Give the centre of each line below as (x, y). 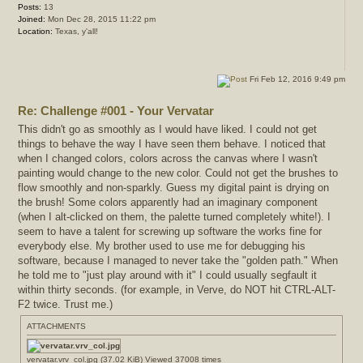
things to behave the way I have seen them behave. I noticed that (141, 143)
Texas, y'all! (75, 32)
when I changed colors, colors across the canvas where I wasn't (168, 158)
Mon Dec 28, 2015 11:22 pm (100, 19)
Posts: (30, 7)
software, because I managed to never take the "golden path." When (164, 260)
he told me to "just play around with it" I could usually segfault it (167, 275)
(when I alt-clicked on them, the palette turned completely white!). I (173, 216)
